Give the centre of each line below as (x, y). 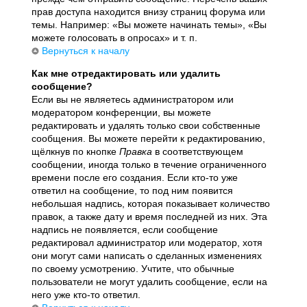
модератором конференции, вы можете (122, 112)
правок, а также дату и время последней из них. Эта (150, 216)
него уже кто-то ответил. (86, 294)
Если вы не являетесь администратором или (133, 99)
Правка (136, 151)
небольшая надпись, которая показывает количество (151, 203)
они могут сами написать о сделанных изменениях (147, 255)
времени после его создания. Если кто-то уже (135, 177)
